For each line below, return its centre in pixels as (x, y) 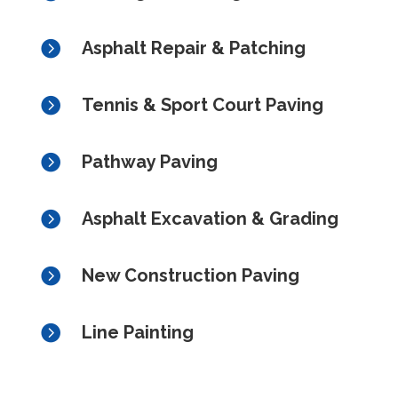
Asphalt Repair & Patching (193, 48)
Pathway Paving (149, 162)
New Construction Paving (190, 276)
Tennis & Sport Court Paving (202, 105)
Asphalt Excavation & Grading (210, 219)
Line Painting (137, 333)
